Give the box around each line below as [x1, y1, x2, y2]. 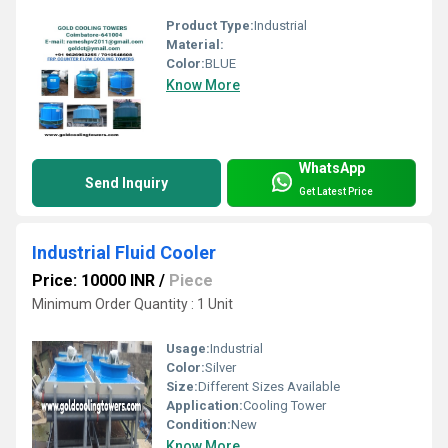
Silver [205, 359, 236, 375]
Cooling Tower [243, 397, 326, 413]
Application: [166, 397, 243, 413]
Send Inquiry [85, 175, 168, 192]
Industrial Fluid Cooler [32, 242, 216, 264]
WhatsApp [299, 160, 365, 177]
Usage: [166, 340, 210, 356]
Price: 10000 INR [32, 271, 155, 291]
